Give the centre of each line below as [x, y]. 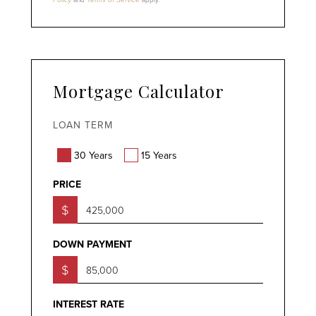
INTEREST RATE [89, 304]
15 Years [159, 155]
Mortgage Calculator [139, 91]
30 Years [93, 155]
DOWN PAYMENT [92, 244]
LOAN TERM [83, 125]
